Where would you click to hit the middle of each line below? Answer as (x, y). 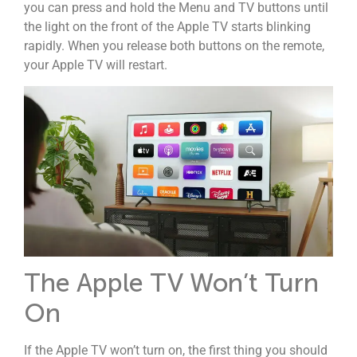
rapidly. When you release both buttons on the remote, (174, 46)
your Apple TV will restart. (96, 65)
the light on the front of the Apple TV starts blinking (167, 27)
